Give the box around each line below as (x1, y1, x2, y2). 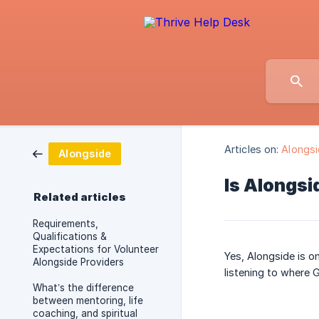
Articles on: (224, 143, 279, 156)
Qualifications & (33, 231, 107, 242)
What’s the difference (33, 282, 134, 293)
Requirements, (33, 218, 98, 229)
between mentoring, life (33, 295, 143, 306)
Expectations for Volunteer (33, 244, 159, 255)
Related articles (33, 191, 126, 204)
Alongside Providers (33, 256, 124, 268)
